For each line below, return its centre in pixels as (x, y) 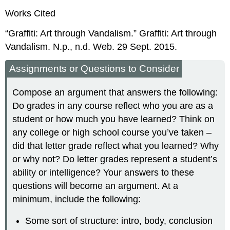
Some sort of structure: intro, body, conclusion (119, 221)
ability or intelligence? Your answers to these (103, 172)
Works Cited (31, 14)
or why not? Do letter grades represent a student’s (115, 159)
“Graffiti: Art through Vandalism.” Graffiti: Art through (111, 34)
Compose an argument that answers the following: (115, 92)
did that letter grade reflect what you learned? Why (116, 146)
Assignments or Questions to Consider (94, 69)
